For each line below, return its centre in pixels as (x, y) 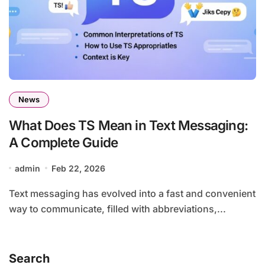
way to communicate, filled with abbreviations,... (117, 209)
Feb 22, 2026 (78, 168)
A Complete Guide (64, 142)
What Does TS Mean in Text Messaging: (128, 125)
